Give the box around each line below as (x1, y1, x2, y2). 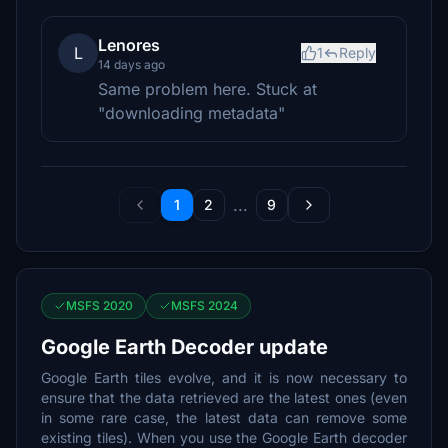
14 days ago (98, 57, 165, 72)
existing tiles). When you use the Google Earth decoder (41, 429, 407, 446)
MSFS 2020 (66, 298, 133, 313)
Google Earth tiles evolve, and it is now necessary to (41, 369, 407, 386)
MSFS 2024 (171, 298, 238, 313)
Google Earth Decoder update (41, 335, 328, 359)
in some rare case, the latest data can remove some (41, 409, 407, 426)
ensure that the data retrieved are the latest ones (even (41, 389, 407, 406)
